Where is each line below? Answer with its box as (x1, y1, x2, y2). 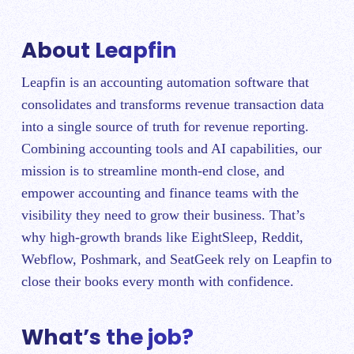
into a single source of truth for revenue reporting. (21, 119, 309, 135)
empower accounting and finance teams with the (21, 185, 299, 201)
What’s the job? (21, 322, 194, 352)
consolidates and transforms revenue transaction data (21, 96, 324, 113)
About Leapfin (21, 36, 177, 66)
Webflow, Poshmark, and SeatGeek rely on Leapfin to (21, 251, 332, 268)
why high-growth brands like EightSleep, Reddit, (21, 229, 303, 246)
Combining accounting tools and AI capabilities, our (21, 141, 322, 157)
